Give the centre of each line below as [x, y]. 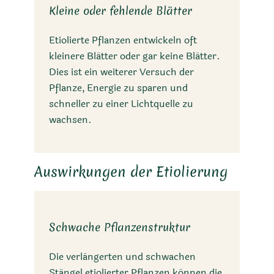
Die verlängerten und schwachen [122, 256]
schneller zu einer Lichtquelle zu [121, 104]
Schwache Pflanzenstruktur [120, 227]
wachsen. [70, 120]
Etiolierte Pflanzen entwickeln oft [123, 40]
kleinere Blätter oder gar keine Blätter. [135, 56]
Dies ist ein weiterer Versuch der [121, 72]
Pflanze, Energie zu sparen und [118, 88]
